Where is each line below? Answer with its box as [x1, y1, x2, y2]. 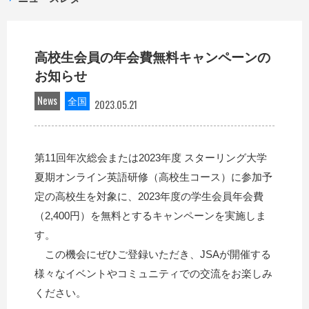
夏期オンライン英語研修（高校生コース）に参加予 [34, 171, 272, 183]
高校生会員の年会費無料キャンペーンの [34, 50, 270, 66]
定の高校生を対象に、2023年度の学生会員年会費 [34, 190, 263, 203]
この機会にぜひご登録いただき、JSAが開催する [34, 248, 271, 261]
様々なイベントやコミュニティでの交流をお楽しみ [34, 268, 272, 280]
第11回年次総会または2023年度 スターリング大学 [34, 152, 267, 164]
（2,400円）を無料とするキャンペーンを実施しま [34, 210, 266, 222]
